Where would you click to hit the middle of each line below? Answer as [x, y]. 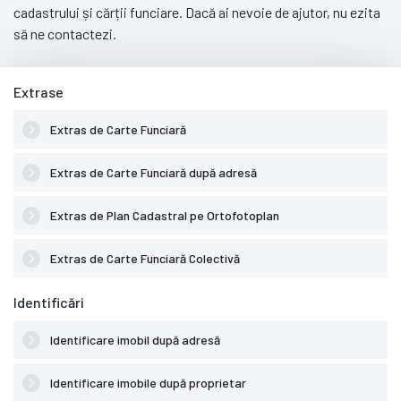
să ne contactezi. [65, 34]
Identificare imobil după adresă [134, 340]
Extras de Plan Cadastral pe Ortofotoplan [163, 216]
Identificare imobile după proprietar [147, 383]
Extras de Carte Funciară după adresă [152, 173]
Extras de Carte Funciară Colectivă [144, 259]
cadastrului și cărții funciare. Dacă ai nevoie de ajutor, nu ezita [197, 13]
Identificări [49, 303]
